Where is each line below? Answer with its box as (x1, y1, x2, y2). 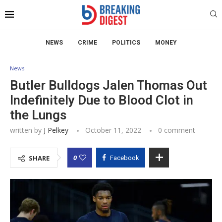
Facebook (110, 154, 139, 162)
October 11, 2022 (85, 125, 141, 135)
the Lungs (10, 107, 66, 122)
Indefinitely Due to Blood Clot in (10, 92, 193, 108)
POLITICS (111, 39, 140, 46)
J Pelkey (44, 125, 68, 135)
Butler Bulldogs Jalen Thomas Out (10, 77, 207, 93)
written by (10, 125, 44, 135)
